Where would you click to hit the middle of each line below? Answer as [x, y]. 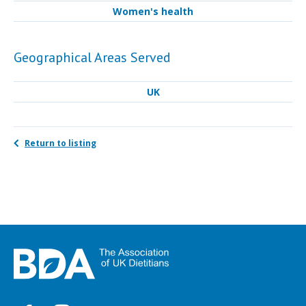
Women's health [153, 12]
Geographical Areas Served [92, 58]
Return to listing [60, 143]
